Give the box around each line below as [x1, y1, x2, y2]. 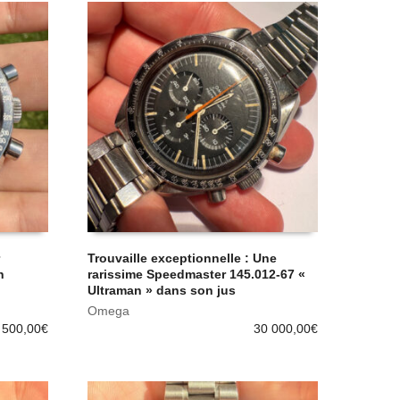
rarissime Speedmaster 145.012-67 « [87, 266, 306, 281]
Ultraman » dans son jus [87, 282, 237, 297]
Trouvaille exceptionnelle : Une [87, 250, 278, 265]
